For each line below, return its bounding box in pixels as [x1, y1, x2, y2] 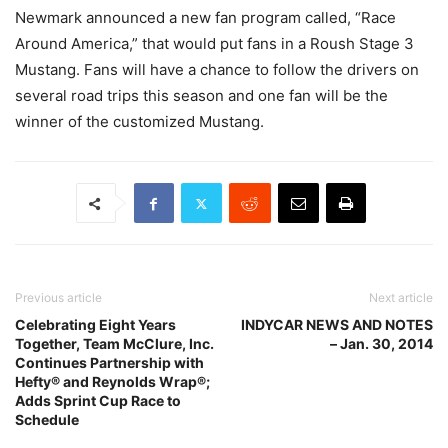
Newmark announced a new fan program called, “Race [15, 8, 396, 28]
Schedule [15, 411, 79, 429]
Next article [369, 290, 433, 306]
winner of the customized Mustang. [15, 112, 264, 132]
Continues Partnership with [15, 354, 204, 372]
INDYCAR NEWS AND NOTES [241, 316, 433, 334]
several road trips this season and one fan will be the [15, 86, 388, 106]
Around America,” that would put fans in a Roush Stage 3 [15, 34, 414, 54]
